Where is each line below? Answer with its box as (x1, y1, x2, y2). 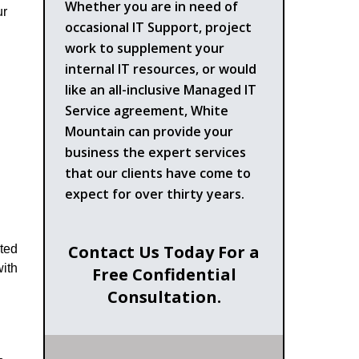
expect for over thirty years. (65, 184, 245, 203)
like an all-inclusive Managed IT (65, 80, 257, 99)
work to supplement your (65, 38, 225, 57)
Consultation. (107, 285, 221, 308)
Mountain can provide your (65, 122, 234, 140)
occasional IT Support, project (65, 18, 252, 36)
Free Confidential (91, 263, 236, 285)
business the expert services (65, 143, 247, 161)
